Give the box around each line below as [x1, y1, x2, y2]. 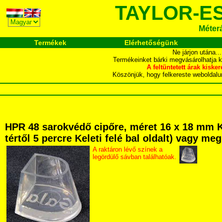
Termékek [34, 39, 66, 47]
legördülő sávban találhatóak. [93, 153, 176, 161]
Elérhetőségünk [124, 39, 178, 47]
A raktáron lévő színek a [93, 146, 163, 153]
